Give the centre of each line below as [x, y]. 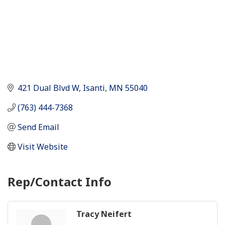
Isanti [94, 88]
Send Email [38, 127]
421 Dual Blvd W [48, 88]
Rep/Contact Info [60, 181]
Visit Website [43, 146]
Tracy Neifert [104, 214]
